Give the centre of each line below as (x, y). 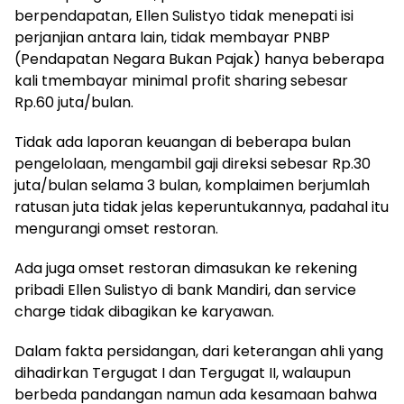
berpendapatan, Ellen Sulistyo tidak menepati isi (184, 16)
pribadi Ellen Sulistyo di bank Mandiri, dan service (185, 290)
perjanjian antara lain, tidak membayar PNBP (172, 37)
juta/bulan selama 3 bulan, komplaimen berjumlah (192, 185)
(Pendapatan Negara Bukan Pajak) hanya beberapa (199, 59)
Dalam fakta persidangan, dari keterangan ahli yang (199, 351)
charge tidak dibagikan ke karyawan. (144, 312)
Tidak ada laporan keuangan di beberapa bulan (183, 142)
